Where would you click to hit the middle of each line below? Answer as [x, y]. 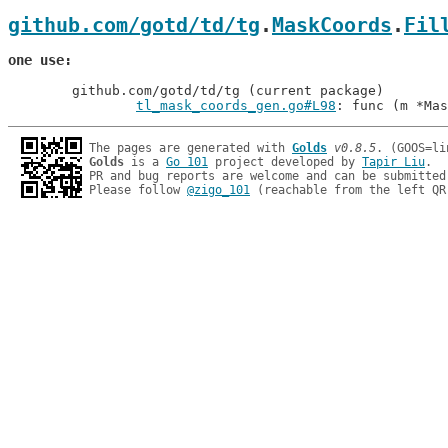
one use [36, 60]
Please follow [138, 190]
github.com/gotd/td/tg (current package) [40, 90]
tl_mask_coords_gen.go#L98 [236, 105]
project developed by [285, 162]
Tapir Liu [393, 162]
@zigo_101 [218, 190]
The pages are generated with [190, 148]
